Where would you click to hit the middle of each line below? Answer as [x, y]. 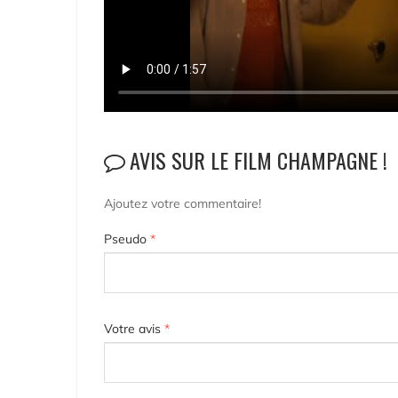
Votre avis [134, 329]
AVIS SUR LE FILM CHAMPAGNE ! [259, 160]
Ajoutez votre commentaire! [183, 204]
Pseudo [127, 239]
